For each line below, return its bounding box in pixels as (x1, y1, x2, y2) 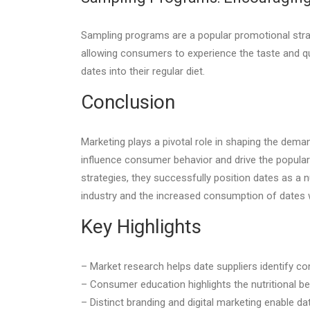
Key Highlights (81, 215, 201, 238)
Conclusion (81, 91, 175, 113)
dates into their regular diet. (81, 65, 205, 77)
